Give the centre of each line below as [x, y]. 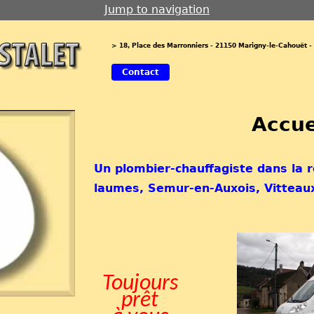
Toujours [140, 284]
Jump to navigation [157, 9]
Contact [141, 72]
